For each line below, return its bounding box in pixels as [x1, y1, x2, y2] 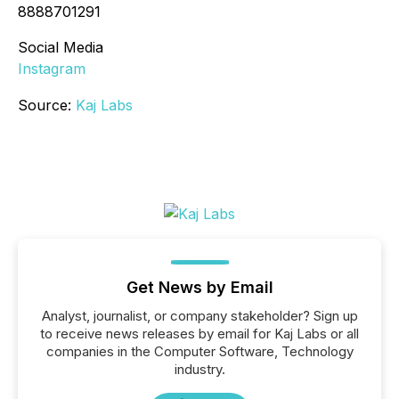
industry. [174, 361, 225, 379]
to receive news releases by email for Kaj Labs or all [40, 325, 359, 343]
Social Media [18, 38, 103, 57]
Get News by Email [126, 278, 273, 297]
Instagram [18, 60, 85, 78]
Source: [18, 96, 76, 115]
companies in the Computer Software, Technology [45, 343, 354, 361]
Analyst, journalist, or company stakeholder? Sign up [41, 307, 358, 325]
